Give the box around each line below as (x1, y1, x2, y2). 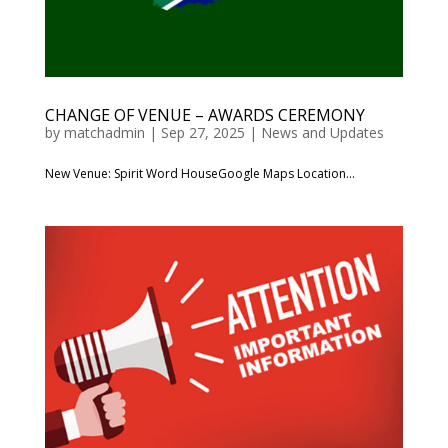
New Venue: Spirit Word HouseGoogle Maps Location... (44, 165, 355, 183)
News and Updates (260, 123, 384, 143)
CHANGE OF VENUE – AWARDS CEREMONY (44, 104, 365, 127)
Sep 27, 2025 (160, 123, 245, 143)
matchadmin (63, 123, 145, 143)
